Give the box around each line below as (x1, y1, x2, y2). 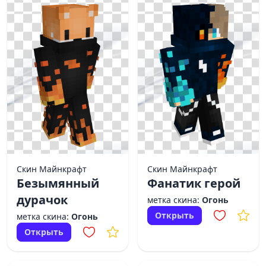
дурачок (17, 192, 68, 208)
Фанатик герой (147, 175, 240, 191)
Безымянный (17, 175, 99, 191)
